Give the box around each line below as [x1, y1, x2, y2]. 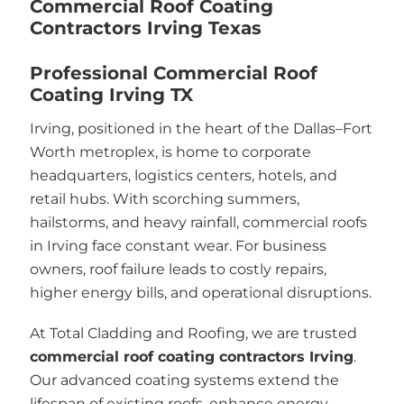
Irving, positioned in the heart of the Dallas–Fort [29, 119, 372, 137]
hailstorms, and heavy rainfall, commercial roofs [29, 213, 367, 231]
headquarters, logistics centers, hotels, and [29, 166, 337, 184]
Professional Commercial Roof [29, 61, 317, 84]
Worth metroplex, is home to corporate [29, 142, 311, 161]
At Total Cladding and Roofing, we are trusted [29, 325, 357, 342]
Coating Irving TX [29, 83, 193, 106]
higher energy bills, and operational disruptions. [29, 283, 372, 301]
